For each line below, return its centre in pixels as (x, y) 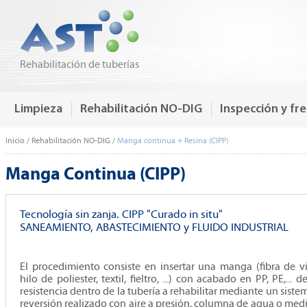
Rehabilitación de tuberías (79, 64)
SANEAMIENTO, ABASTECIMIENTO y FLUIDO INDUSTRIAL (154, 228)
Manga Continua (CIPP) (96, 174)
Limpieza (38, 109)
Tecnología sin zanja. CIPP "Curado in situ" (121, 214)
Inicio (15, 140)
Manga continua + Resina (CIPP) (173, 140)
